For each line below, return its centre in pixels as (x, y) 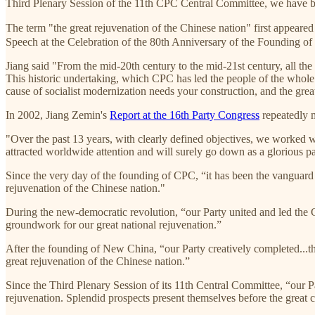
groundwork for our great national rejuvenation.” (114, 224)
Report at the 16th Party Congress (185, 115)
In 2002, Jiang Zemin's (58, 115)
